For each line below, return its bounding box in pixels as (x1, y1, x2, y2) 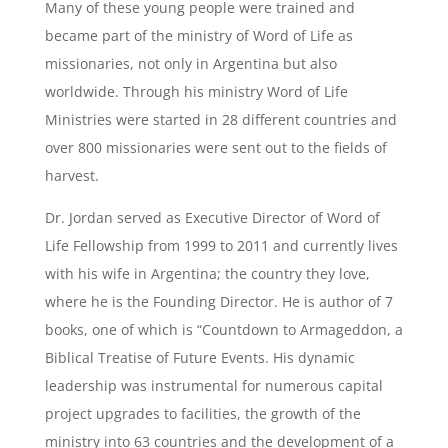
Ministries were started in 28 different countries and (44, 110, 397, 129)
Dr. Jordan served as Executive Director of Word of (44, 208, 380, 227)
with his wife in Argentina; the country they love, (44, 264, 370, 283)
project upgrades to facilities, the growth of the (44, 404, 361, 423)
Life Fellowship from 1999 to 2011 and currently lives (44, 236, 398, 255)
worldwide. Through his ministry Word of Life (44, 82, 348, 101)
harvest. (44, 166, 99, 185)
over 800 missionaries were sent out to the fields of (44, 138, 387, 157)
